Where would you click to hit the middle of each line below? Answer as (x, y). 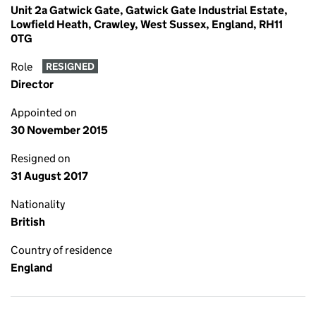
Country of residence (61, 250)
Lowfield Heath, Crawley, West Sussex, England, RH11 (147, 24)
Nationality (38, 204)
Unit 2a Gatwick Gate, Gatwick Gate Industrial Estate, (149, 10)
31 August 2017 (49, 176)
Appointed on (44, 113)
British (28, 222)
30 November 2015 (59, 130)
